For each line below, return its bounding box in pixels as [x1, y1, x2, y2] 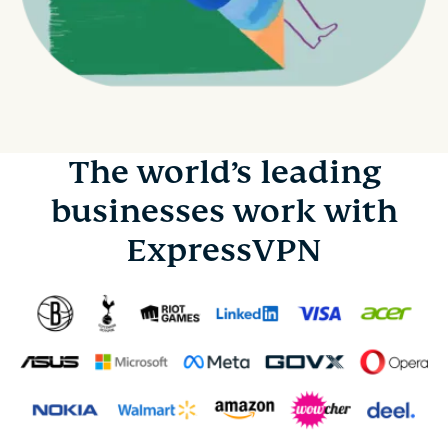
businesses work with [50, 191, 398, 231]
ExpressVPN [126, 230, 322, 270]
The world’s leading [67, 152, 381, 192]
